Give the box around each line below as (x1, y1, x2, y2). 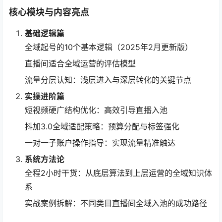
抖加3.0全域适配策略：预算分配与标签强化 (25, 121, 179, 132)
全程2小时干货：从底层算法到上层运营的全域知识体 (25, 168, 212, 178)
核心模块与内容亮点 (9, 7, 89, 18)
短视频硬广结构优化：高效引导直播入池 (25, 105, 167, 115)
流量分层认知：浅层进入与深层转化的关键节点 (25, 75, 191, 85)
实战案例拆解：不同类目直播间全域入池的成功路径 (25, 198, 207, 209)
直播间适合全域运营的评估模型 (25, 58, 136, 69)
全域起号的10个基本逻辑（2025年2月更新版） (25, 42, 193, 53)
